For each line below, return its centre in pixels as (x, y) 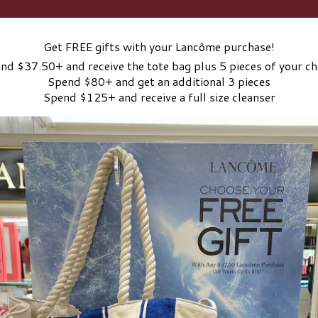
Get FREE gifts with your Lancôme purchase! (159, 46)
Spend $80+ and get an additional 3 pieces (159, 81)
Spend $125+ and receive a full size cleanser (159, 97)
